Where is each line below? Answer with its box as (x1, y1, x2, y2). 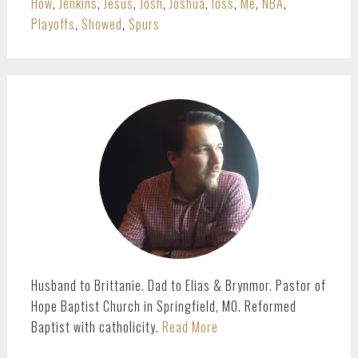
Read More (161, 317, 218, 337)
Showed (81, 14, 122, 34)
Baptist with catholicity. (30, 317, 162, 337)
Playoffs (30, 14, 75, 34)
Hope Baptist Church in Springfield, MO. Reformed (30, 296, 296, 316)
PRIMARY (6, 70, 109, 107)
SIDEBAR (6, 99, 105, 136)
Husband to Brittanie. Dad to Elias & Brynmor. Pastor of (30, 276, 326, 296)
